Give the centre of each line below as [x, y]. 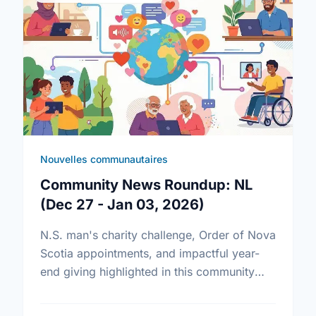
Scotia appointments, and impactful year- [150, 253]
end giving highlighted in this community [147, 272]
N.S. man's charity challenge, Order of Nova [158, 235]
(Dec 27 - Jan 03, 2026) [122, 205]
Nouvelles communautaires [104, 159]
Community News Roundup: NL [146, 185]
